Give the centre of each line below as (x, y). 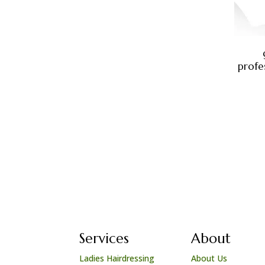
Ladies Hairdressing (117, 258)
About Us (209, 258)
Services (104, 238)
